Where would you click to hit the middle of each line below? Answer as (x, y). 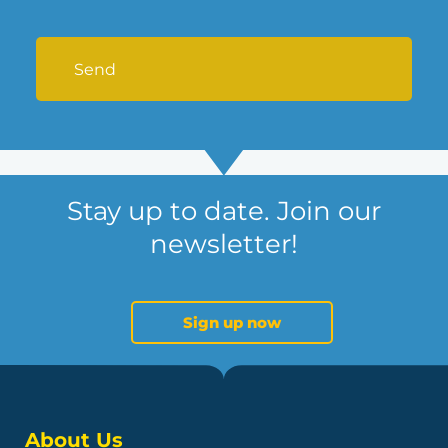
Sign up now (231, 322)
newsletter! (224, 243)
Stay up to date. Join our (224, 210)
